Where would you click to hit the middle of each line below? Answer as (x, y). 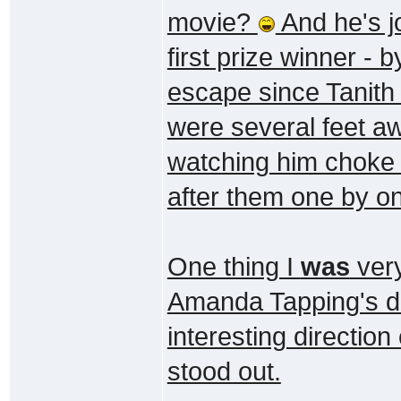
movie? (212, 22)
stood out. (224, 371)
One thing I (234, 266)
